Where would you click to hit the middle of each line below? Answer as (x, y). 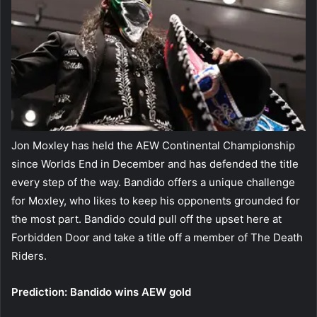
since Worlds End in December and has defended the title (155, 163)
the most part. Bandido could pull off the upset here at (146, 219)
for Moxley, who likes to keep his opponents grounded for (156, 200)
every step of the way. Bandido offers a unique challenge (153, 182)
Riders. (29, 255)
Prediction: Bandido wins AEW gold (101, 292)
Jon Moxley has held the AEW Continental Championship (153, 145)
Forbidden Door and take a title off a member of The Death (157, 237)
